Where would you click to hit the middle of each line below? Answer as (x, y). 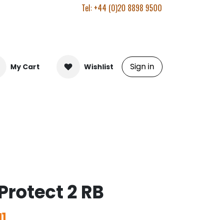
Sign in (142, 67)
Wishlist (99, 67)
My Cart (25, 67)
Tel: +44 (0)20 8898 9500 (122, 8)
